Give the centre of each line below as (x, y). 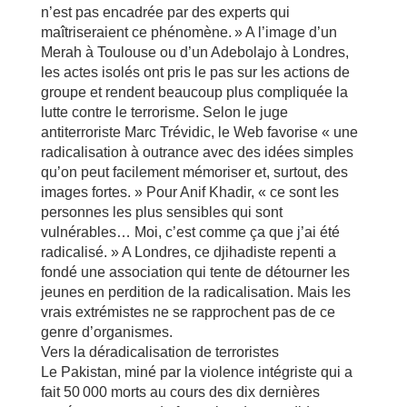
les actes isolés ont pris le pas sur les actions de (195, 72)
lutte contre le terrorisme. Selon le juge (164, 112)
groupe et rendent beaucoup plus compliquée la (194, 92)
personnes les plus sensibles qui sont (161, 212)
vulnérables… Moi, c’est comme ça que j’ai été (190, 232)
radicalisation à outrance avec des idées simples (197, 152)
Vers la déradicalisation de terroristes (159, 352)
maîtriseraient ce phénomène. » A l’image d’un (189, 32)
